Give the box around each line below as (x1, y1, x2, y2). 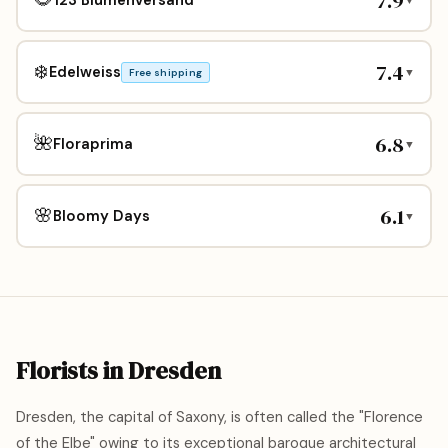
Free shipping (128, 65, 203, 79)
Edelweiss (48, 61, 121, 82)
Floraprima (52, 133, 133, 154)
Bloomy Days (52, 205, 150, 226)
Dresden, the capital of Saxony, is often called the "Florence (16, 407, 423, 427)
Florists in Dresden (16, 354, 221, 387)
